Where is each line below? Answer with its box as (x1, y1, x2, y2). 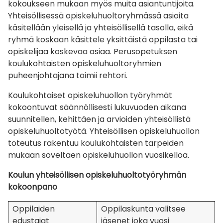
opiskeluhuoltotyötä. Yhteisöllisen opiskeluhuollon (8, 125, 200, 137)
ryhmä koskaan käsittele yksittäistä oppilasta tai (8, 34, 198, 46)
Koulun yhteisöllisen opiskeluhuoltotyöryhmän (8, 169, 186, 181)
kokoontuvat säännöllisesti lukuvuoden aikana (8, 102, 186, 113)
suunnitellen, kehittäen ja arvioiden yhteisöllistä (8, 113, 191, 125)
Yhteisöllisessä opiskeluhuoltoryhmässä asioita (8, 10, 189, 22)
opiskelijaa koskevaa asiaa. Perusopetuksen (8, 46, 177, 58)
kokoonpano (8, 181, 57, 193)
